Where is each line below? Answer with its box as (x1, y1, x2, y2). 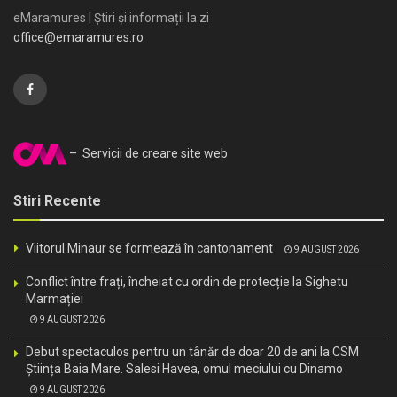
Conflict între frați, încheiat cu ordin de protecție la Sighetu (26, 275, 348, 290)
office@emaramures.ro (13, 30, 144, 45)
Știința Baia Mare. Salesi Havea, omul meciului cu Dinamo (26, 362, 343, 377)
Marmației (26, 292, 83, 307)
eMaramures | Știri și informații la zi (13, 11, 209, 26)
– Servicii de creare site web (66, 146, 228, 161)
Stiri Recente (13, 192, 101, 210)
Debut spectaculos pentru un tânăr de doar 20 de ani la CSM (26, 345, 359, 360)
